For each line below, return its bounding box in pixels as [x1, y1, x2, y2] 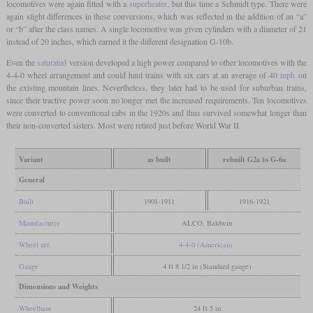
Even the [6, 56, 37, 68]
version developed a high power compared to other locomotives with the [66, 56, 307, 68]
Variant [18, 153, 43, 165]
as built [147, 153, 172, 165]
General [18, 173, 45, 185]
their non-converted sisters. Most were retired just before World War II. [6, 119, 241, 131]
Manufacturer [18, 217, 60, 228]
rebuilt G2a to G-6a [222, 153, 286, 165]
